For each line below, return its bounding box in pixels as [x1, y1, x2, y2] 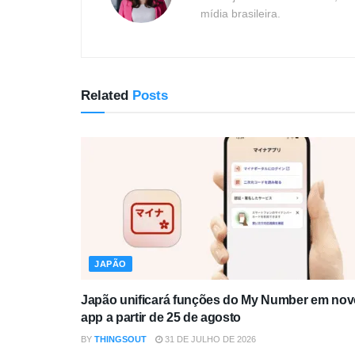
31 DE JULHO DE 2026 [162, 334, 256, 345]
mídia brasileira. [200, 7, 281, 21]
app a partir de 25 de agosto [81, 311, 242, 325]
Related [81, 88, 128, 104]
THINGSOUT [94, 334, 147, 345]
